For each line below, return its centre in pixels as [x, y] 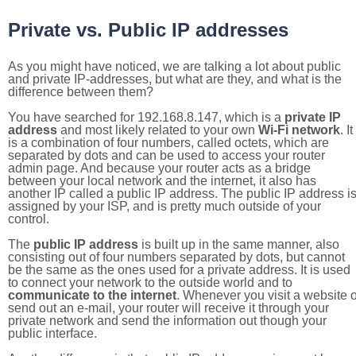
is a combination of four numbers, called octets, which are [168, 143]
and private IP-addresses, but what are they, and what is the [175, 79]
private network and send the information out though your [167, 321]
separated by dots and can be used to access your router [166, 155]
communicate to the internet [92, 295]
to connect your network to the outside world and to [150, 282]
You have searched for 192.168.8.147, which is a [146, 117]
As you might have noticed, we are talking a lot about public [174, 66]
